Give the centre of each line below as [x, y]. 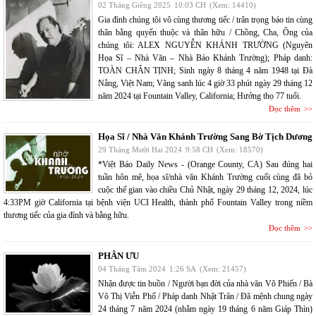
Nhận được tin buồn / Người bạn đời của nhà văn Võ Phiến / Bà [205, 283]
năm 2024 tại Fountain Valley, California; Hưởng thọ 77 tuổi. [200, 96]
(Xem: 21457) [223, 268]
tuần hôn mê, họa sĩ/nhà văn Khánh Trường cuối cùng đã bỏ [205, 177]
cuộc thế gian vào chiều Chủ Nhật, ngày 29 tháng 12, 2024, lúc [205, 189]
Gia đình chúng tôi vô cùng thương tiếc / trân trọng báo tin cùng [205, 19]
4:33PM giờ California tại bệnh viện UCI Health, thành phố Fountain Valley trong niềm [158, 202]
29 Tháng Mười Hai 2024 [140, 149]
